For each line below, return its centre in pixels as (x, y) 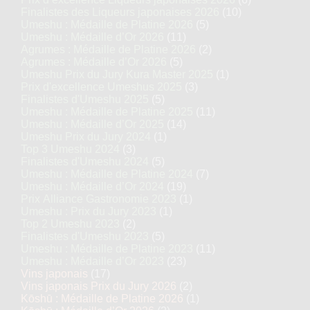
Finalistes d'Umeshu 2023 (85, 236)
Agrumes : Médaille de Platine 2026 (108, 49)
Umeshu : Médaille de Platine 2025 (107, 112)
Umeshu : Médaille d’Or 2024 (92, 186)
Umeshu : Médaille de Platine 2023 (107, 249)
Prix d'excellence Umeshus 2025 (101, 87)
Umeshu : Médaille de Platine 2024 (107, 174)
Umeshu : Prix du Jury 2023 (89, 211)
